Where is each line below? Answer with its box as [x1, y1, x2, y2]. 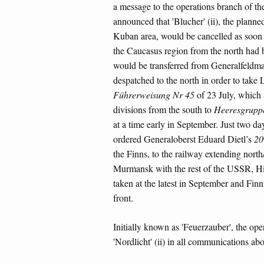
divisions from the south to [113, 103, 214, 116]
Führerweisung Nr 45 [113, 88, 194, 101]
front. [113, 192, 133, 204]
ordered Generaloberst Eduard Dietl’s [113, 133, 254, 146]
